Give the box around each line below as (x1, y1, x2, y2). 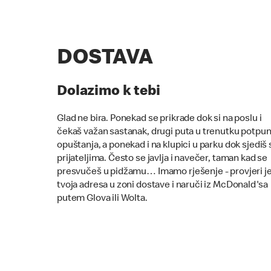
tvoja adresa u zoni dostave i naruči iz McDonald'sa (57, 180, 268, 191)
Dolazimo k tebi (57, 84, 160, 99)
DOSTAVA (57, 48, 153, 70)
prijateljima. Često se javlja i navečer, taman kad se (57, 154, 268, 164)
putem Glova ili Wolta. (57, 194, 148, 204)
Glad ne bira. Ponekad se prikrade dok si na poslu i (57, 114, 262, 124)
